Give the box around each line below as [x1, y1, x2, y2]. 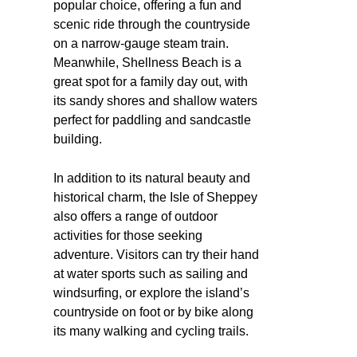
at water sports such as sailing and [53, 266, 248, 280]
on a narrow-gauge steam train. [53, 36, 229, 50]
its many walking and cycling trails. [53, 324, 249, 338]
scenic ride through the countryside [53, 17, 250, 31]
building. [53, 131, 102, 146]
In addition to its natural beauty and [53, 171, 250, 185]
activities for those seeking [53, 228, 202, 242]
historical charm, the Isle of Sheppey [53, 190, 257, 204]
